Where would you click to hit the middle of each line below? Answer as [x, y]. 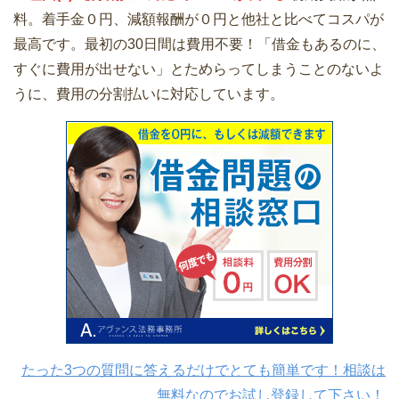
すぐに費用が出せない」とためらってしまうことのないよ [199, 69]
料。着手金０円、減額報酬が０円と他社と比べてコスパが [199, 20]
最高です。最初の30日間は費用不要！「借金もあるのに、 [199, 45]
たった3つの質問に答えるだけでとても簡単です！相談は [204, 370]
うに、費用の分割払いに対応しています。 [149, 94]
